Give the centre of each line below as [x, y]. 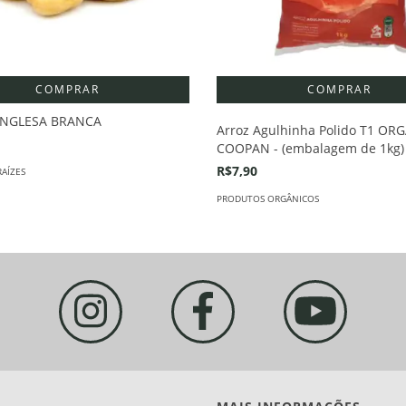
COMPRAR [67, 89]
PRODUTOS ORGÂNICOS [268, 198]
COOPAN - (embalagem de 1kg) [310, 148]
